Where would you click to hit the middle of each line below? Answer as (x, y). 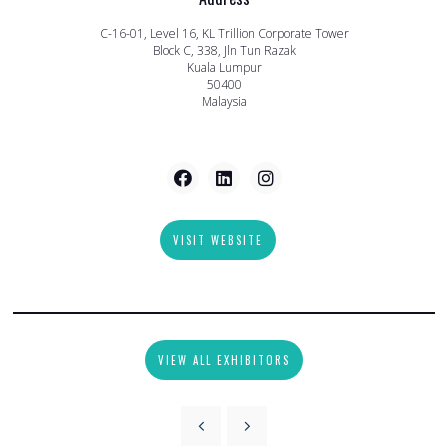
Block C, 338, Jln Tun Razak (224, 51)
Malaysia (224, 102)
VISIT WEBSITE (217, 240)
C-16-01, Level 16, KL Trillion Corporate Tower (224, 34)
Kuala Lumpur (224, 68)
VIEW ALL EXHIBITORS (224, 360)
